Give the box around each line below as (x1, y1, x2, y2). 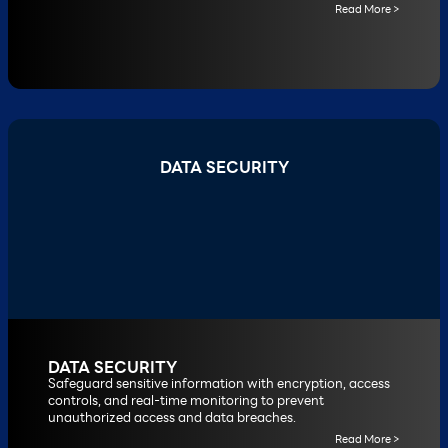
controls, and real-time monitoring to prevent (48, 391, 324, 409)
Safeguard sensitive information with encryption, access (48, 374, 390, 392)
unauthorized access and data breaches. (48, 408, 296, 426)
